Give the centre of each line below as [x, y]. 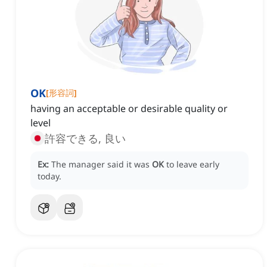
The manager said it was [102, 164]
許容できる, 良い [85, 139]
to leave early [193, 164]
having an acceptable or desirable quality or [129, 109]
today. [49, 176]
